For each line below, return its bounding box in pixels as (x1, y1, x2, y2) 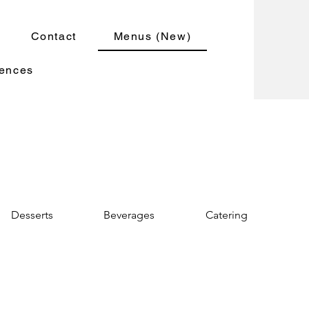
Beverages (103, 208, 155, 221)
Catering (205, 208, 248, 221)
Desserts (10, 208, 53, 221)
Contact (30, 30, 77, 43)
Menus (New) (113, 30, 192, 43)
